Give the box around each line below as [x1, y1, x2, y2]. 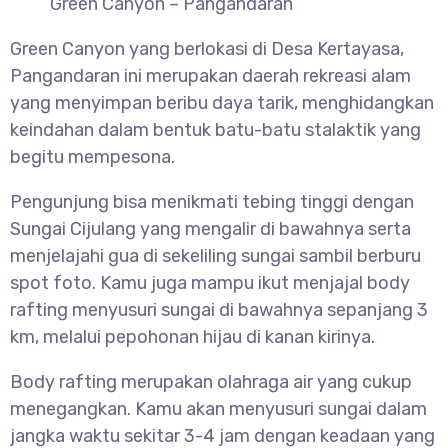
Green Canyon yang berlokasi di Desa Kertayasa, [10, 38, 404, 61]
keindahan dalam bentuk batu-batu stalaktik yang [10, 119, 421, 142]
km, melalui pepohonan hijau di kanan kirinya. [10, 326, 375, 349]
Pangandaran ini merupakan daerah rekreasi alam [10, 65, 411, 88]
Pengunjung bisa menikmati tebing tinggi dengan [10, 191, 414, 214]
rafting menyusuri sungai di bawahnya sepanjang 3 [10, 299, 428, 322]
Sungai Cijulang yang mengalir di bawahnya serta [10, 218, 411, 241]
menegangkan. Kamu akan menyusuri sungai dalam [10, 398, 427, 421]
